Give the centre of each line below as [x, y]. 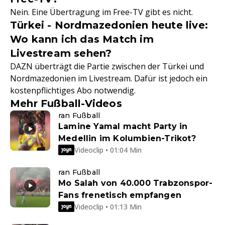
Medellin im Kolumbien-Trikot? [127, 139]
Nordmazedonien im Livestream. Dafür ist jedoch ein [109, 79]
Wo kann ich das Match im [82, 39]
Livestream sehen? [61, 53]
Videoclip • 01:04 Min [108, 150]
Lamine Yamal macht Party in [123, 127]
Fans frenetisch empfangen [120, 195]
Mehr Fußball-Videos [66, 104]
